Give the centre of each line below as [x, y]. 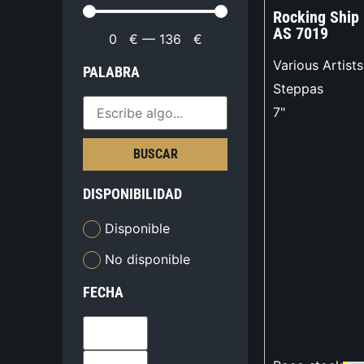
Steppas [298, 89]
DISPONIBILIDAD [133, 194]
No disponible [148, 259]
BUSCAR [155, 154]
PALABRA [112, 72]
